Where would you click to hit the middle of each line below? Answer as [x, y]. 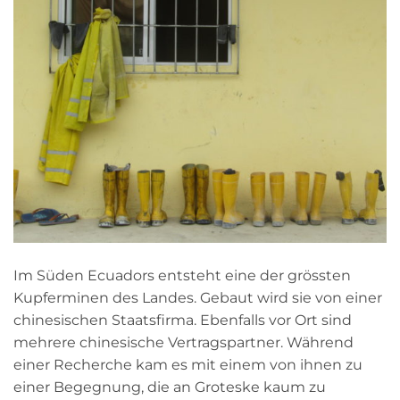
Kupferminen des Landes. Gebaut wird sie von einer [198, 298]
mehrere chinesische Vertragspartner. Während [183, 343]
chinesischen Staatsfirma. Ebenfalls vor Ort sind [183, 321]
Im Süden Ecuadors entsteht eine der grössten [182, 276]
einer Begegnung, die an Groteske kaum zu [170, 387]
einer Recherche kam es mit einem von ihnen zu [188, 365]
